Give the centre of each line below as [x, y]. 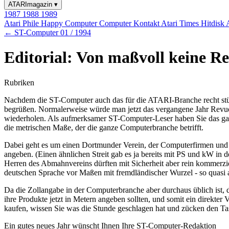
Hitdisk [213, 23]
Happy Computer [70, 23]
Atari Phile [22, 23]
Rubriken [19, 82]
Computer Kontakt [130, 23]
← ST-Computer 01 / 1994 [48, 32]
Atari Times [181, 23]
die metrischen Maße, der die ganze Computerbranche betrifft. [104, 127]
